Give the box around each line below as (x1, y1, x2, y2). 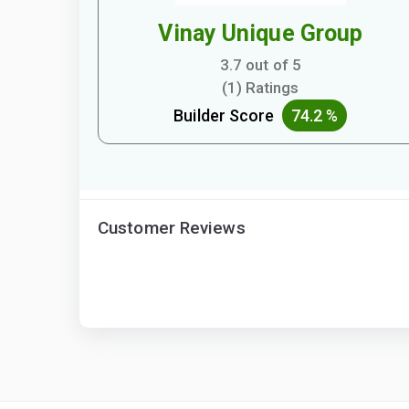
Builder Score (173, 106, 282, 125)
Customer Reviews (98, 217, 246, 238)
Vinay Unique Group (158, 20, 363, 47)
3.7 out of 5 (219, 56, 301, 74)
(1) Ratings (222, 79, 299, 97)
